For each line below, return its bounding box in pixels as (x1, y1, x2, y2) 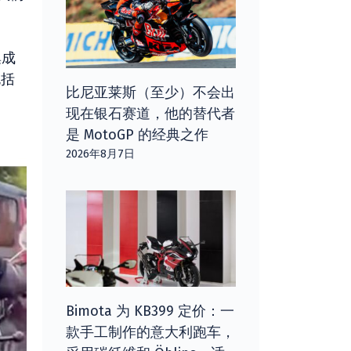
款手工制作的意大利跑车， (65, 323, 235, 341)
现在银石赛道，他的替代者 (65, 104, 235, 122)
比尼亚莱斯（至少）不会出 (65, 83, 235, 101)
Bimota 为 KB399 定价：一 (65, 302, 234, 320)
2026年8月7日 (65, 147, 135, 161)
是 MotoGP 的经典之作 (65, 125, 208, 143)
